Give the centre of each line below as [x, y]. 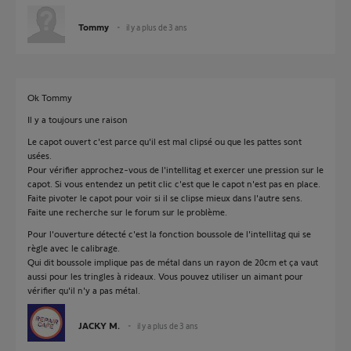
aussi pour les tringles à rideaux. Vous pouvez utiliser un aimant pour [165, 276]
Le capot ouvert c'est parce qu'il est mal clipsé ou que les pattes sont [165, 141]
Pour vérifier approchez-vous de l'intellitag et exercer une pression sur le [175, 169]
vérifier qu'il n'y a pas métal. [84, 290]
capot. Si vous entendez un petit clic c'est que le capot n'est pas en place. [174, 183]
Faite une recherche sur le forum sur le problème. [127, 212]
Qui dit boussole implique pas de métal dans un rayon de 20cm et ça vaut [173, 262]
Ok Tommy [50, 97]
